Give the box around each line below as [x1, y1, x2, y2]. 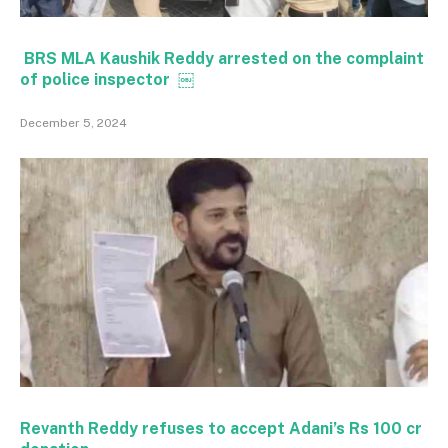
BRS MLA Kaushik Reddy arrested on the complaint [20, 48, 424, 68]
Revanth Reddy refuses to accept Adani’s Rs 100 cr [20, 419, 422, 439]
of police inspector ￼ [20, 69, 194, 89]
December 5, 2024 [20, 115, 127, 130]
